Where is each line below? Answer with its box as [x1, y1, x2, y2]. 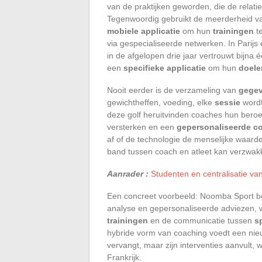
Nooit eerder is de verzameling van [107, 85, 239, 95]
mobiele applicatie [107, 26, 180, 36]
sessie [215, 97, 240, 107]
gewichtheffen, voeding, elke [107, 97, 215, 107]
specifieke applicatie [123, 63, 206, 73]
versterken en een [107, 122, 177, 132]
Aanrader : [107, 168, 149, 178]
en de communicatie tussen [148, 215, 254, 225]
